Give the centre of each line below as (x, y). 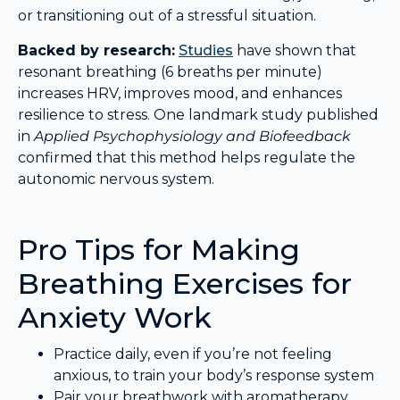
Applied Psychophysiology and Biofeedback (192, 136)
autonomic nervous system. (116, 179)
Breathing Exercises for (185, 283)
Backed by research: (96, 50)
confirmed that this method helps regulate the (187, 157)
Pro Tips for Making (159, 249)
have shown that (295, 50)
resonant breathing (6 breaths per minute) (170, 71)
